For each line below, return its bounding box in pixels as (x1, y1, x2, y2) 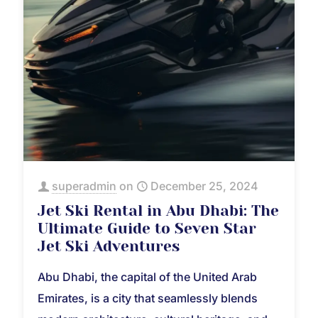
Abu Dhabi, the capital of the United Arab (38, 270, 257, 285)
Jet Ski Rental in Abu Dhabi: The (38, 202, 279, 220)
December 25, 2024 (150, 179, 258, 194)
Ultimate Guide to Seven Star (38, 220, 256, 238)
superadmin (52, 179, 116, 194)
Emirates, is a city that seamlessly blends (38, 291, 258, 306)
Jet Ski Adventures (38, 238, 180, 256)
